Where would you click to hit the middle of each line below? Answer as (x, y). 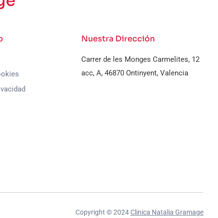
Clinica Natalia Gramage (167, 212)
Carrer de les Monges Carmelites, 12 (141, 59)
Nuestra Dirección (118, 39)
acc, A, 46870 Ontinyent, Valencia (135, 73)
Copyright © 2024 (103, 212)
